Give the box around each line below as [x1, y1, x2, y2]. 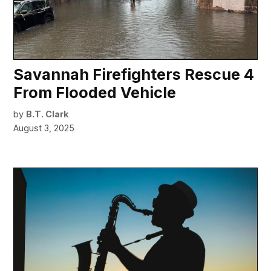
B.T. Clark [26, 109, 69, 120]
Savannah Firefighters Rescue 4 [13, 65, 255, 84]
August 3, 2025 [13, 123, 75, 134]
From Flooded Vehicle [13, 83, 177, 102]
